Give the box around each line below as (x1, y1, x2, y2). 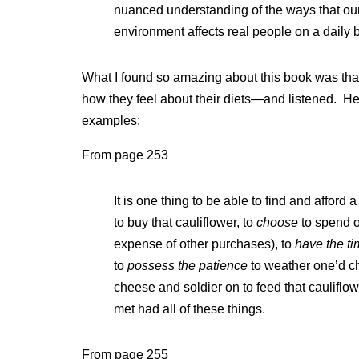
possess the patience (127, 258, 248, 272)
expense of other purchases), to (114, 236, 295, 251)
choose (256, 215, 301, 229)
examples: (82, 113, 140, 127)
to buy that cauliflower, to (114, 215, 256, 229)
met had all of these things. (114, 301, 265, 316)
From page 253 (82, 147, 168, 162)
